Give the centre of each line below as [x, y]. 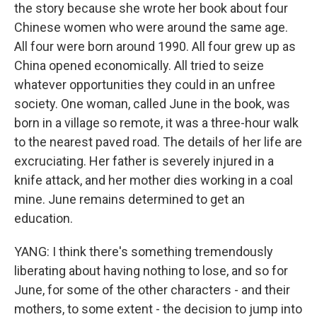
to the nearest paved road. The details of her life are [158, 142]
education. [44, 219]
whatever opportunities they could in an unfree [145, 85]
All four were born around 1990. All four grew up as [155, 47]
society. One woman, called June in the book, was [152, 104]
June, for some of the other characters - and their [152, 290]
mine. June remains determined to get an [129, 200]
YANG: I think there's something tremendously [144, 252]
